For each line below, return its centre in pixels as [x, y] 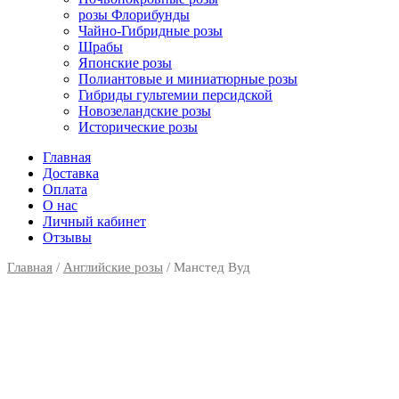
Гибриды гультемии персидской [175, 94]
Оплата [65, 189]
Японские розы [125, 62]
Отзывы [67, 237]
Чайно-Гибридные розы [151, 30]
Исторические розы [138, 126]
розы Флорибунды [134, 14]
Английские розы [113, 267]
